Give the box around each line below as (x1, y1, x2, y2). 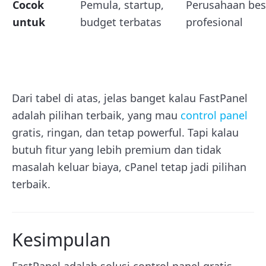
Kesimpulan (12, 227, 116, 252)
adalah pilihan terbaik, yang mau (12, 108, 180, 123)
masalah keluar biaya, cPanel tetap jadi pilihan (12, 160, 246, 175)
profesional (186, 15, 243, 30)
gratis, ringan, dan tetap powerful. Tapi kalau (12, 125, 239, 140)
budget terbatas (80, 15, 161, 30)
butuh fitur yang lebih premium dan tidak (12, 142, 221, 157)
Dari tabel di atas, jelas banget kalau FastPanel (12, 91, 248, 106)
